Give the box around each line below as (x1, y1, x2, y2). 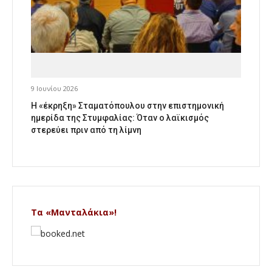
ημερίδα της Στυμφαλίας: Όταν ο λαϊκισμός (31, 113, 209, 123)
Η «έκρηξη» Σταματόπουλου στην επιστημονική (31, 101, 224, 111)
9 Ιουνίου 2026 (31, 84, 78, 93)
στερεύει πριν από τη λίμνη (31, 125, 141, 135)
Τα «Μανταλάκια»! (31, 206, 117, 219)
